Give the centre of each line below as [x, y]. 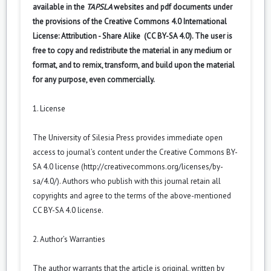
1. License [49, 108]
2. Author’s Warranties [69, 239]
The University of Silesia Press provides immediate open [128, 137]
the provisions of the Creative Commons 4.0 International [130, 21]
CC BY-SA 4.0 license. [68, 210]
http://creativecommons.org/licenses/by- [153, 166]
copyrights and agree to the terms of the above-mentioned [132, 195]
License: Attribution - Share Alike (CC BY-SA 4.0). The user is [132, 36]
